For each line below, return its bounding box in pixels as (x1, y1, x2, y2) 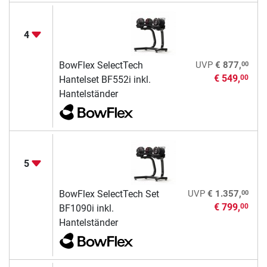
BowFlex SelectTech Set (58, 188, 159, 200)
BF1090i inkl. (58, 203, 114, 215)
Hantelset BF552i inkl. (58, 74, 151, 86)
